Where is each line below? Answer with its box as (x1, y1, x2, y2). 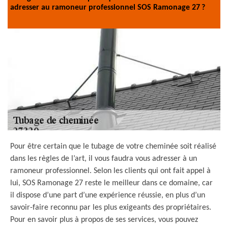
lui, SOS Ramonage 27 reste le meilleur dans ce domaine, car (10, 179, 213, 187)
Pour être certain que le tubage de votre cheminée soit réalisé (10, 142, 216, 151)
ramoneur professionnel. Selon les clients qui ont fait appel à (10, 167, 211, 175)
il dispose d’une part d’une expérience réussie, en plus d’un (10, 191, 205, 199)
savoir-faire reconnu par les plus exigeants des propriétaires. (10, 204, 211, 212)
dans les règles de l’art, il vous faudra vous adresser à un (10, 155, 197, 163)
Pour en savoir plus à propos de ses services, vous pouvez (10, 216, 198, 224)
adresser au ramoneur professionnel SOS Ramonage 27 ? (10, 4, 205, 12)
